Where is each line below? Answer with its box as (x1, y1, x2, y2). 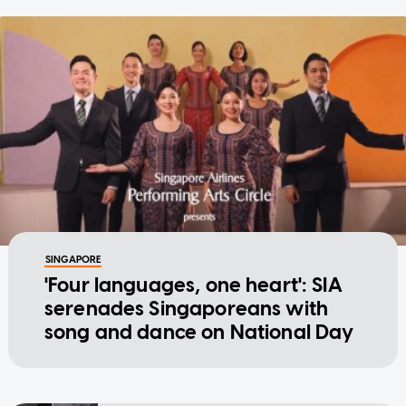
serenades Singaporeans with (43, 295, 329, 321)
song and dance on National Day (43, 319, 354, 344)
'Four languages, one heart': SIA (43, 272, 343, 297)
